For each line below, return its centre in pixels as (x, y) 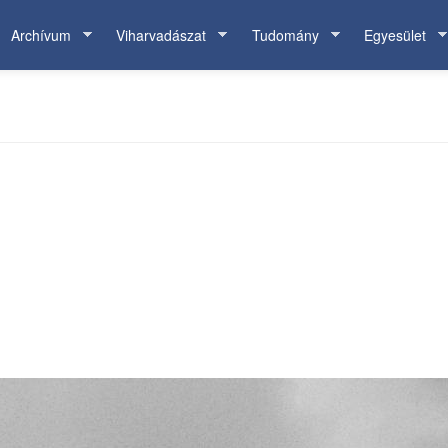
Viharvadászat (161, 35)
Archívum (40, 35)
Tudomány (285, 35)
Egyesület (395, 35)
